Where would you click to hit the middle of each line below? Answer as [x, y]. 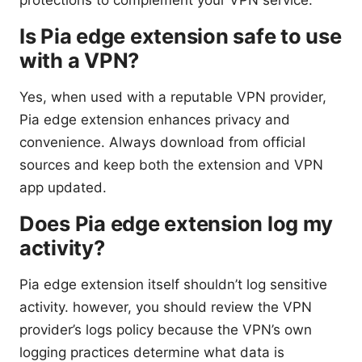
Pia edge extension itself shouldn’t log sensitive [173, 284]
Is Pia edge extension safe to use [181, 36]
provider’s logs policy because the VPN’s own [166, 329]
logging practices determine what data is [152, 352]
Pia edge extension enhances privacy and [155, 119]
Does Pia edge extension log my [176, 223]
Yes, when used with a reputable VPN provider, [173, 97]
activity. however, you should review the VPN [166, 307]
